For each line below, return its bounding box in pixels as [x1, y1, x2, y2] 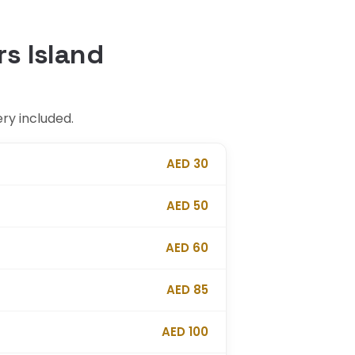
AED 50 [166, 197, 208, 215]
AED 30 [166, 155, 208, 173]
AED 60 [166, 239, 208, 257]
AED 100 [162, 323, 208, 341]
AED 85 [166, 281, 208, 299]
